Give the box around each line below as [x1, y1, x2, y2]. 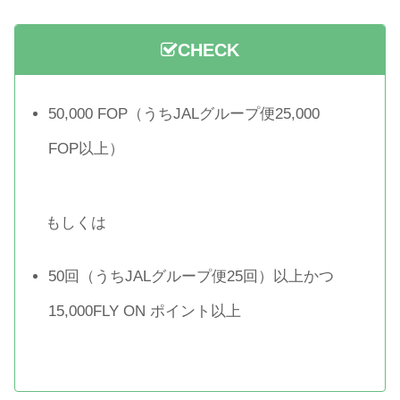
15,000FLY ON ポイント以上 [48, 302, 242, 320]
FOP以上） [48, 140, 125, 158]
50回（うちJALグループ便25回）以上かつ [48, 267, 335, 285]
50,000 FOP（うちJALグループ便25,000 [48, 105, 321, 123]
